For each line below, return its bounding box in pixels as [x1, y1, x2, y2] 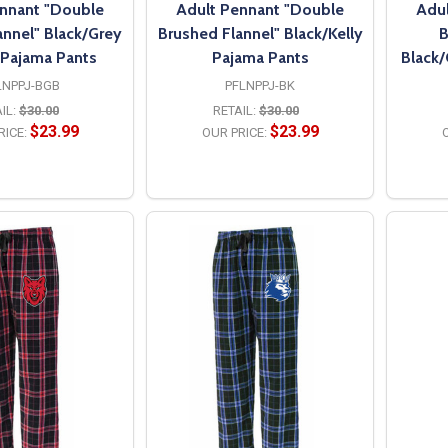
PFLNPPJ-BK [225, 77, 295, 93]
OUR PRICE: [201, 124, 267, 140]
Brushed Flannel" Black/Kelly [157, 23, 363, 43]
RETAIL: [213, 102, 256, 118]
